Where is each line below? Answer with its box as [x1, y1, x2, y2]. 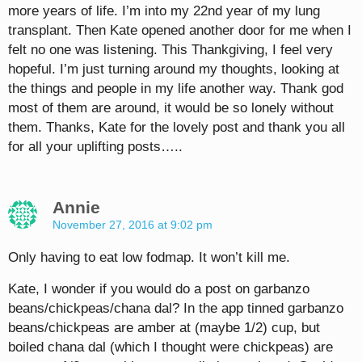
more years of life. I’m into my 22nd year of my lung [8, 3, 320, 19]
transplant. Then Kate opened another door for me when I [8, 23, 351, 39]
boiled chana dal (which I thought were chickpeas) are [8, 339, 333, 356]
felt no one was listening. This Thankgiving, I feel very [8, 42, 333, 58]
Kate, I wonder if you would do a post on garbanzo [8, 281, 309, 297]
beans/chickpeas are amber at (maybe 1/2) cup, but [8, 320, 320, 336]
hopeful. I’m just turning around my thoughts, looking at [8, 61, 339, 78]
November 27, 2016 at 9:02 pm [53, 218, 213, 232]
